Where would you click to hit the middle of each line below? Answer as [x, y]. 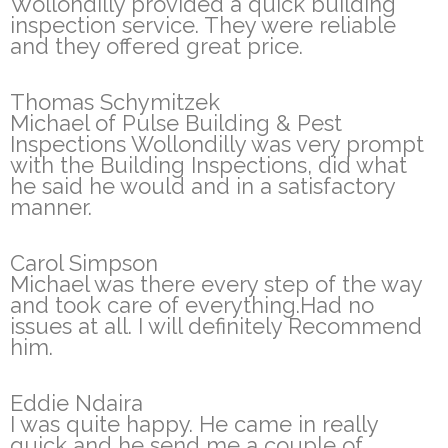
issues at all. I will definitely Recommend [216, 326]
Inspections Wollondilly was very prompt [217, 144]
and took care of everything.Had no [192, 305]
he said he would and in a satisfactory [202, 186]
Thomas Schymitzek [115, 102]
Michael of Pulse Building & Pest [176, 123]
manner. [51, 207]
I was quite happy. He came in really [194, 424]
